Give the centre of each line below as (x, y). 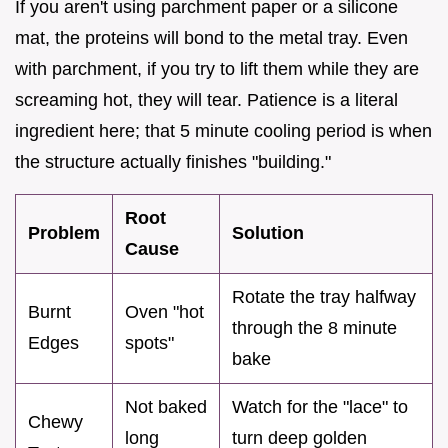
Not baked (166, 406)
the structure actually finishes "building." (173, 161)
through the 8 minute (314, 327)
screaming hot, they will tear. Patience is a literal (206, 99)
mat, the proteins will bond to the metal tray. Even (211, 37)
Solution (268, 232)
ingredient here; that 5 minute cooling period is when (223, 130)
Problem (64, 232)
